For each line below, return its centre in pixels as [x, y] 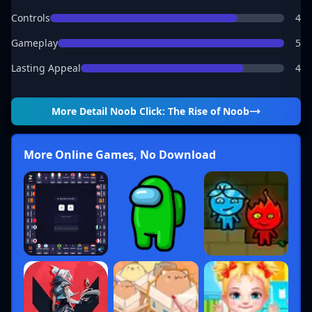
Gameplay [34, 43]
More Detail [81, 111]
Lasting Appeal [46, 68]
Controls [31, 18]
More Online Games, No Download [120, 155]
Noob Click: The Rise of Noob [180, 111]
